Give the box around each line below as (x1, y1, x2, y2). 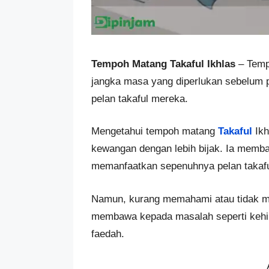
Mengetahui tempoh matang (91, 125, 218, 138)
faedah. (91, 228, 124, 240)
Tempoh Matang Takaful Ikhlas (91, 58, 235, 70)
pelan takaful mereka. (91, 92, 188, 104)
